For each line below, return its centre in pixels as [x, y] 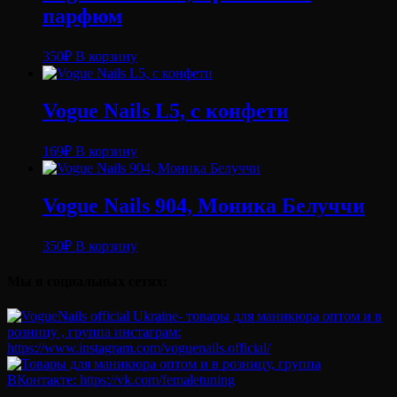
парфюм [82, 16]
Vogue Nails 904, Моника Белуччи [204, 206]
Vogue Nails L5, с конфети [166, 111]
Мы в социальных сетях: [87, 282]
